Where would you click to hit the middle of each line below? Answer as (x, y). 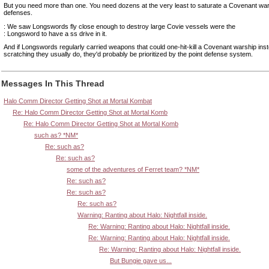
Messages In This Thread (53, 83)
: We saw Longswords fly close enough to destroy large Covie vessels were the (119, 26)
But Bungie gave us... (141, 261)
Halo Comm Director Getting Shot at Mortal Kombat (78, 101)
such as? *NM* (56, 135)
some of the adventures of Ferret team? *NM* (133, 170)
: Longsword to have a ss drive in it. (55, 33)
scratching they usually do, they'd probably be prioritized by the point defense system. (128, 54)
